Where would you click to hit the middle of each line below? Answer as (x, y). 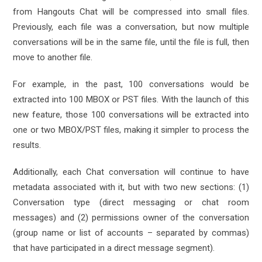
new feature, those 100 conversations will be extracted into (131, 115)
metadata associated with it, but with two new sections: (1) (131, 187)
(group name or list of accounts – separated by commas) (131, 233)
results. (27, 145)
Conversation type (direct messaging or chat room (131, 202)
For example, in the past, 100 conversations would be (131, 84)
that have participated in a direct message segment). (114, 248)
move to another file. (53, 57)
